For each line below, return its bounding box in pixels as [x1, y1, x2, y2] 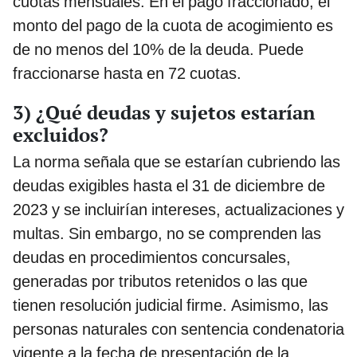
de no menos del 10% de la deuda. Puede [13, 39, 304, 59]
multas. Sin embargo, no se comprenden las [13, 223, 321, 243]
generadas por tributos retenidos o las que [13, 271, 308, 291]
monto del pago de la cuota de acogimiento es [13, 15, 333, 35]
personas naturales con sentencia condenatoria [13, 319, 344, 339]
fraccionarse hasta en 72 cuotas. [13, 63, 241, 83]
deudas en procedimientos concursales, [13, 247, 291, 267]
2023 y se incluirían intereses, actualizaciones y [13, 199, 344, 219]
